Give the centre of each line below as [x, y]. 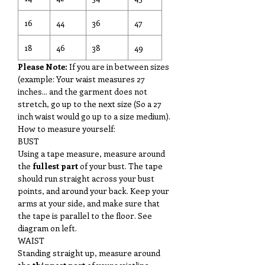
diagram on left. [47, 228]
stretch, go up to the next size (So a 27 [90, 104]
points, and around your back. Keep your [93, 191]
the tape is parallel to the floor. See [85, 216]
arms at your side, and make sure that [89, 203]
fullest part [55, 166]
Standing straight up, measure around [89, 253]
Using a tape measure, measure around [91, 153]
